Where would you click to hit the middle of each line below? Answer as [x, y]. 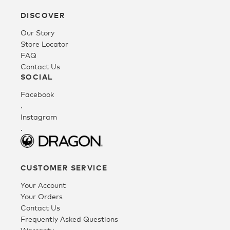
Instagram [39, 117]
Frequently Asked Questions [69, 219]
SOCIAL [37, 77]
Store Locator [44, 44]
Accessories [28, 95]
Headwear [26, 61]
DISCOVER [43, 15]
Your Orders [42, 196]
